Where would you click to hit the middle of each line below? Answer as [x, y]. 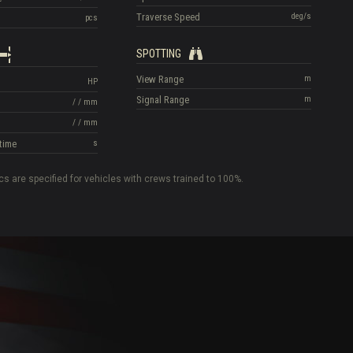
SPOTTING [159, 53]
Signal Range [163, 100]
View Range [160, 80]
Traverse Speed [169, 17]
